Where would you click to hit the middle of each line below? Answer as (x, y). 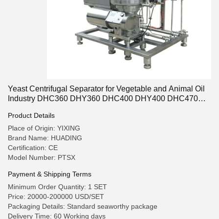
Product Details (31, 115)
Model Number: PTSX (42, 157)
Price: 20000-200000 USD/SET (56, 197)
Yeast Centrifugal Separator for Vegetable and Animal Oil (106, 89)
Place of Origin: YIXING (44, 128)
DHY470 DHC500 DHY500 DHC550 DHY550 (88, 108)
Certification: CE (33, 148)
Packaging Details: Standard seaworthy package (83, 206)
